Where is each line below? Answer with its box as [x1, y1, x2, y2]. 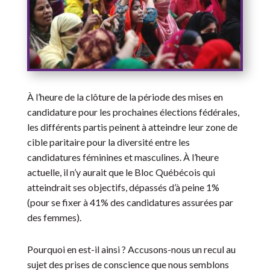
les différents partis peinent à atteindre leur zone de [27, 121, 237, 133]
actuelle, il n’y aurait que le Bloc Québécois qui [27, 166, 215, 178]
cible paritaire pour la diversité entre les [27, 136, 190, 148]
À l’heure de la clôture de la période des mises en [27, 91, 223, 103]
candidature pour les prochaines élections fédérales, [27, 106, 239, 118]
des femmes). [27, 212, 81, 224]
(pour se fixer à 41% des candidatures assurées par [27, 196, 233, 209]
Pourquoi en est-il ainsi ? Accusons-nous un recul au [27, 243, 236, 256]
